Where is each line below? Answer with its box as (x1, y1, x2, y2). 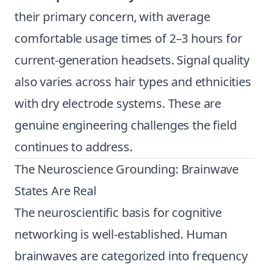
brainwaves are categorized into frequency (14, 248, 248, 264)
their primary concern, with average (14, 8, 210, 25)
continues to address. (14, 139, 133, 155)
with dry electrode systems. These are (14, 95, 222, 111)
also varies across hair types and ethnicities (14, 74, 251, 90)
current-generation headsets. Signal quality (14, 52, 250, 68)
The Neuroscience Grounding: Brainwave (14, 161, 239, 177)
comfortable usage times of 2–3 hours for (14, 30, 242, 46)
